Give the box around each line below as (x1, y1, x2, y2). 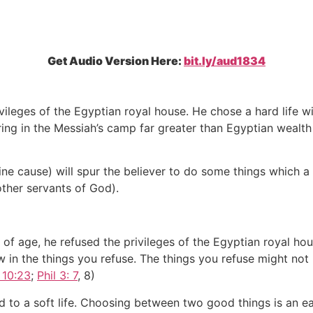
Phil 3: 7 (37, 268, 78, 283)
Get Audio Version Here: (48, 54, 184, 68)
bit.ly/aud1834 (184, 54, 265, 68)
